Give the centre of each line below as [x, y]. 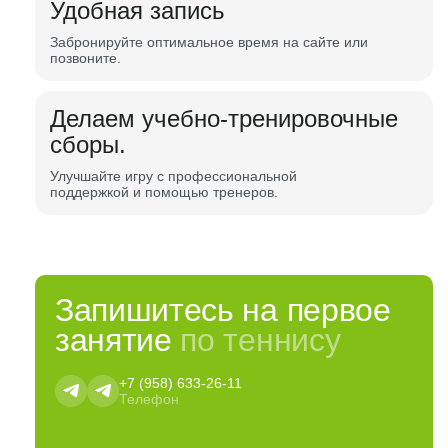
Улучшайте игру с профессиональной [173, 176]
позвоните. [85, 58]
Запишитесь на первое [223, 310]
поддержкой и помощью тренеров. [164, 192]
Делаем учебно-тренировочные [224, 118]
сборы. [88, 144]
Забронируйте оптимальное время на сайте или [209, 42]
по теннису [260, 340]
